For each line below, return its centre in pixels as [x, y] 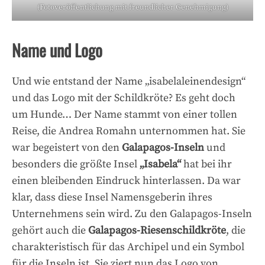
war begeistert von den [67, 148]
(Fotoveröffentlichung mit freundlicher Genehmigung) [132, 7]
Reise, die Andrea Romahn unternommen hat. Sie [129, 131]
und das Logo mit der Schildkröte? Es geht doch [124, 98]
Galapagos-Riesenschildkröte [157, 231]
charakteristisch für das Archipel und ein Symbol [128, 247]
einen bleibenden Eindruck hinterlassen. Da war [126, 181]
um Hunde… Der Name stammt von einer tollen [125, 115]
